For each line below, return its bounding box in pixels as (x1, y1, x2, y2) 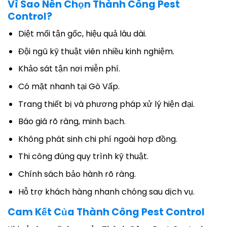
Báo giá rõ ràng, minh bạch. (18, 116, 126, 128)
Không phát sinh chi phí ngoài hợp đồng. (18, 133, 177, 145)
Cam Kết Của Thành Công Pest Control (8, 205, 205, 219)
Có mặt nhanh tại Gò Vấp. (18, 81, 120, 93)
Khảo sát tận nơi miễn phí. (18, 63, 120, 75)
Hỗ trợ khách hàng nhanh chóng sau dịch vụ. (18, 185, 195, 198)
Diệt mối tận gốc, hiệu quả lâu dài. (18, 28, 146, 40)
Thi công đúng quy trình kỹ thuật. (18, 150, 148, 163)
